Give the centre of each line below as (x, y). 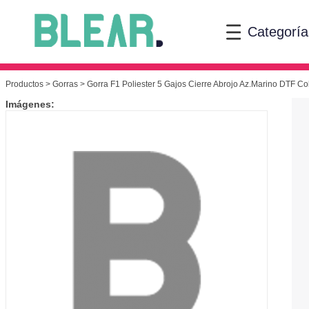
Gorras (65, 84)
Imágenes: (30, 104)
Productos (24, 84)
